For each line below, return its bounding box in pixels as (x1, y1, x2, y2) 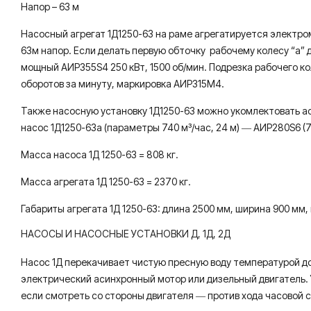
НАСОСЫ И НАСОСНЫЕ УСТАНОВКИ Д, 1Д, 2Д (21, 228, 230, 239)
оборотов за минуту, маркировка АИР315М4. (21, 78, 224, 90)
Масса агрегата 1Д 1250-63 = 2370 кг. (21, 176, 191, 187)
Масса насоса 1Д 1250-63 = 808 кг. (21, 149, 178, 160)
